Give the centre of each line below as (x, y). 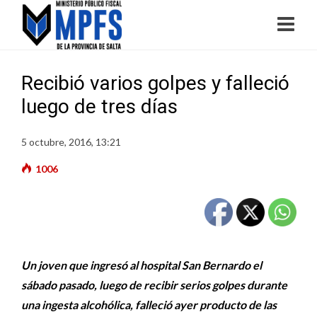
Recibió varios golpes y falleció (155, 83)
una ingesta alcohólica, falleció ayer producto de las (149, 305)
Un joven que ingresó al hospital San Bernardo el (142, 265)
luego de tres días (99, 106)
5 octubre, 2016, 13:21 (71, 142)
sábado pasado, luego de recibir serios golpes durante (154, 285)
